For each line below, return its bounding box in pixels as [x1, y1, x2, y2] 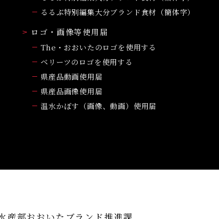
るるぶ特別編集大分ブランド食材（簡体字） [41, 6, 196, 17]
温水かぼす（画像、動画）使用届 [41, 100, 157, 111]
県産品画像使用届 [41, 86, 103, 96]
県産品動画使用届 [41, 71, 103, 82]
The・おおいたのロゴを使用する [41, 42, 157, 52]
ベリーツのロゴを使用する [41, 56, 133, 67]
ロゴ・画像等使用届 [31, 26, 109, 38]
